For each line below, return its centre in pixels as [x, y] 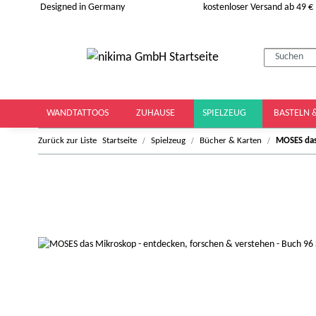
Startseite [120, 141]
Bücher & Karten [231, 141]
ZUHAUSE [157, 113]
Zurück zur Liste [67, 141]
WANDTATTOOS [79, 113]
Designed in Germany [81, 7]
